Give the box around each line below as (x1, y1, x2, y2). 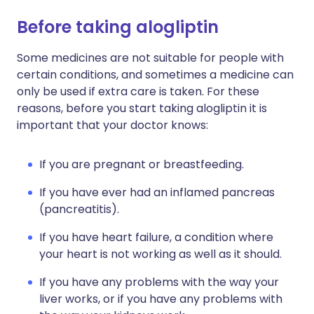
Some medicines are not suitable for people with (17, 50, 284, 66)
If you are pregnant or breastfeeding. (39, 156, 244, 172)
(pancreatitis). (39, 201, 119, 217)
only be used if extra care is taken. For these (17, 83, 259, 100)
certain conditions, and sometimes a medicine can (17, 67, 294, 83)
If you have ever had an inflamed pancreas (39, 184, 275, 200)
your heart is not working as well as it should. (39, 246, 282, 262)
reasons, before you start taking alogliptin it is (17, 100, 267, 116)
